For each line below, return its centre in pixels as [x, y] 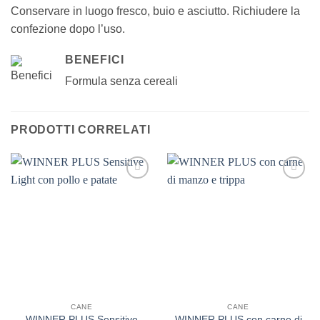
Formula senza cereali [121, 81]
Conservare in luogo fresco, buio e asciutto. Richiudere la [155, 11]
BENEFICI [95, 59]
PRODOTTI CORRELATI [81, 129]
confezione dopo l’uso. [68, 29]
